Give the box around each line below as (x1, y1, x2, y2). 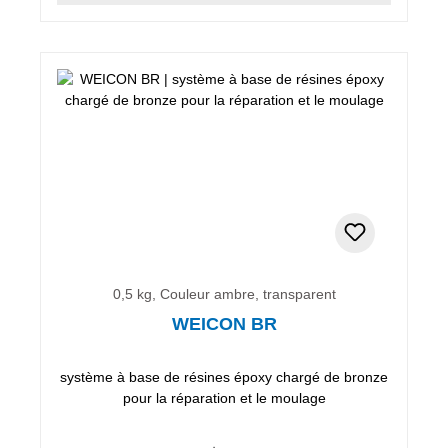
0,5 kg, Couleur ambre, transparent (112, 285, 336, 302)
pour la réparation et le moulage (122, 389, 326, 406)
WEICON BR (171, 313, 277, 334)
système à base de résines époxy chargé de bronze (60, 368, 388, 385)
